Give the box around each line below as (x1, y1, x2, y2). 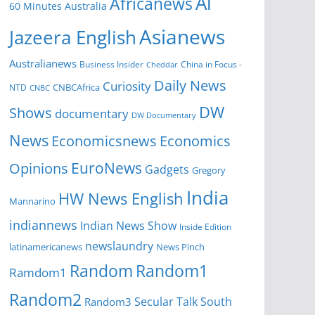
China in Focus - (181, 58, 242, 70)
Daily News (154, 76, 226, 96)
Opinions (9, 158, 68, 179)
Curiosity (103, 78, 151, 95)
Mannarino (9, 195, 56, 208)
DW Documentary (131, 110, 196, 121)
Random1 (136, 260, 208, 283)
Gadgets (145, 162, 189, 178)
